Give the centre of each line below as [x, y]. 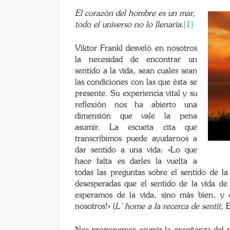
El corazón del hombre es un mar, [135, 13]
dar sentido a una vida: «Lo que [136, 150]
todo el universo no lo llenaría [128, 25]
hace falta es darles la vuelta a [136, 161]
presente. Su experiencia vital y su [136, 93]
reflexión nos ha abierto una [136, 105]
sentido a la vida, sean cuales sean [136, 71]
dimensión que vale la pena [136, 116]
